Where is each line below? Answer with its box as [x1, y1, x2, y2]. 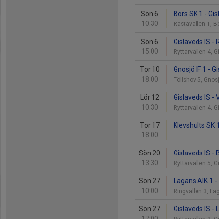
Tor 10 [139, 66, 160, 73]
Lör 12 [140, 93, 159, 101]
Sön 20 [139, 149, 160, 157]
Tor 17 [139, 121, 160, 129]
